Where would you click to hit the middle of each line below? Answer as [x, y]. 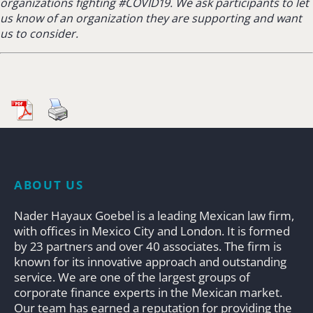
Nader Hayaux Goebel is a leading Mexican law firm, [154, 215]
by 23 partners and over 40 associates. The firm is [148, 246]
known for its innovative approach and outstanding [150, 261]
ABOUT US [49, 184]
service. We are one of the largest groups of [132, 277]
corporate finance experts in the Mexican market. [148, 292]
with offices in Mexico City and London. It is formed [152, 231]
